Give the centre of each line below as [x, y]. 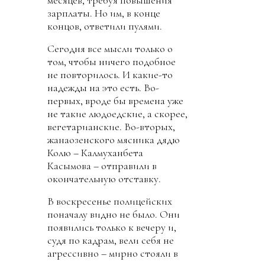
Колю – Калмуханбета [95, 153]
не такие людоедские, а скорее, [117, 114]
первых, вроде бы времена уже [115, 101]
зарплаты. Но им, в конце [104, 13]
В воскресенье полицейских [110, 201]
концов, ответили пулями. [105, 26]
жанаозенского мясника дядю [114, 140]
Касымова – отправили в [102, 166]
